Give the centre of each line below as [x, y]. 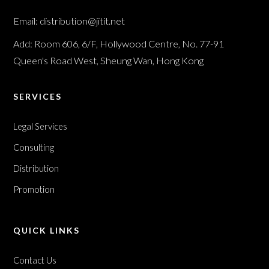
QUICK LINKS [47, 230]
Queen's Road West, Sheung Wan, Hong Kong [109, 60]
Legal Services [41, 126]
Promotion [34, 189]
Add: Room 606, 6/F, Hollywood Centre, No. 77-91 [119, 44]
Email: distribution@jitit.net [69, 21]
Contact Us [35, 260]
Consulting [34, 147]
